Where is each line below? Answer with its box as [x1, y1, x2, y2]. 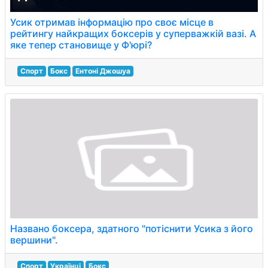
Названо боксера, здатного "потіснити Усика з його [10, 223, 253, 234]
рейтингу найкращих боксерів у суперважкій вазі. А [10, 28, 256, 39]
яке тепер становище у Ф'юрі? [10, 39, 152, 51]
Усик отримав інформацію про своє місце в [10, 16, 214, 28]
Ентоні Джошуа [75, 66, 130, 75]
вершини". [10, 234, 58, 246]
